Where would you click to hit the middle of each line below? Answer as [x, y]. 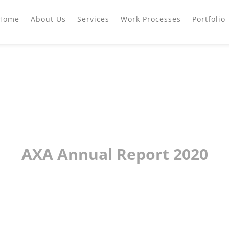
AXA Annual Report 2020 [114, 154]
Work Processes [151, 19]
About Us [49, 19]
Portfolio [209, 19]
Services [94, 19]
